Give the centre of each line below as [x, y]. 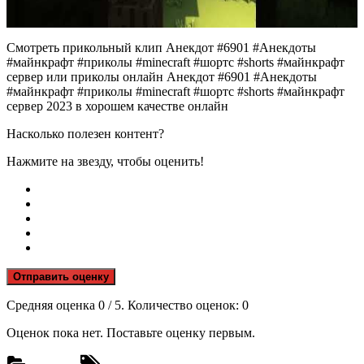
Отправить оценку [61, 276]
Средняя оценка [52, 305]
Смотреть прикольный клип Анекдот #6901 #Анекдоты [161, 47]
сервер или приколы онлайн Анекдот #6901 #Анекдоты [162, 76]
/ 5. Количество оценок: [173, 305]
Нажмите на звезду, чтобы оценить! [105, 161]
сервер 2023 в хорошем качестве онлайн [117, 106]
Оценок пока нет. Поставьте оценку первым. [131, 332]
